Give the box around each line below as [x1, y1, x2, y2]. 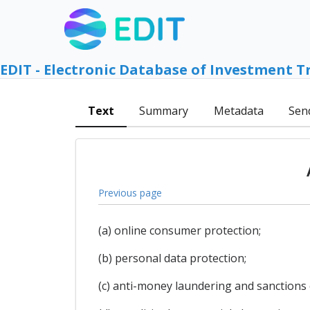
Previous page [98, 185, 162, 199]
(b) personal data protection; [98, 250, 246, 266]
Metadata [213, 103, 264, 119]
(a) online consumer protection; [98, 223, 261, 239]
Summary [139, 103, 189, 119]
